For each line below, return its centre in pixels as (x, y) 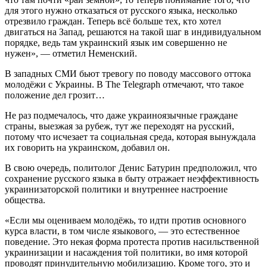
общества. (25, 200)
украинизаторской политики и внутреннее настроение (116, 190)
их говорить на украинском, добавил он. (87, 148)
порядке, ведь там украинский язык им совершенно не (116, 43)
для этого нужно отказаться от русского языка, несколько (121, 11)
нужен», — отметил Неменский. (71, 54)
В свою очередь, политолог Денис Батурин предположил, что (131, 168)
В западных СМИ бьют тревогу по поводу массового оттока (128, 74)
